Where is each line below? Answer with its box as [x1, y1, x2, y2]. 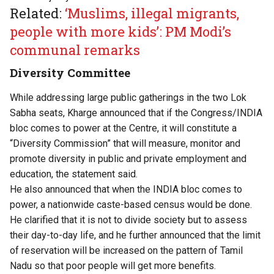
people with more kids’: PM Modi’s [10, 23, 231, 41]
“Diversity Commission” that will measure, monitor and [10, 138, 240, 150]
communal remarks [10, 41, 143, 59]
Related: [10, 4, 65, 23]
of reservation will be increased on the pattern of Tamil [10, 245, 243, 257]
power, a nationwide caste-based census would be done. [10, 199, 252, 211]
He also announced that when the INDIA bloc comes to [10, 183, 242, 196]
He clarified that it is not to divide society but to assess [10, 214, 247, 226]
